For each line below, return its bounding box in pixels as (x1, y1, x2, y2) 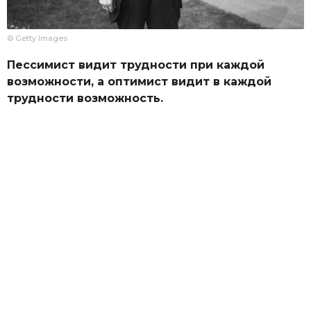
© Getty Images (7, 33, 67, 43)
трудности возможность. (7, 92, 163, 106)
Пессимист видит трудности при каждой (7, 58, 264, 72)
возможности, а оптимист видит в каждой (7, 75, 271, 89)
